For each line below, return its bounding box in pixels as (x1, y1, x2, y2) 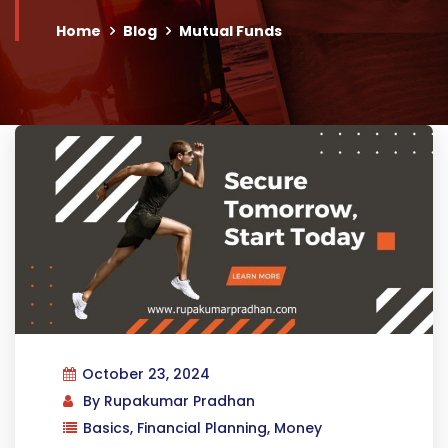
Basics (83, 418, 130, 438)
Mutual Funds (179, 21, 282, 41)
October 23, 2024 (82, 364, 210, 384)
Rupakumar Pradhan (104, 391, 255, 411)
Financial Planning (137, 418, 267, 438)
